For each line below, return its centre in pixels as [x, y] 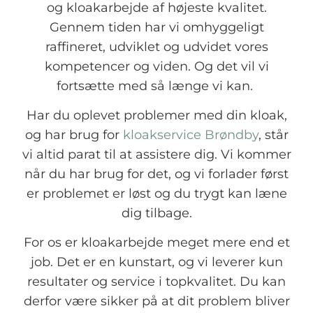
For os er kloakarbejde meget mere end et [156, 242]
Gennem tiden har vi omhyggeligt [156, 27]
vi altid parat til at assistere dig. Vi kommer [156, 154]
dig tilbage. [156, 212]
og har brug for [74, 134]
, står [273, 134]
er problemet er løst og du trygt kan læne [156, 193]
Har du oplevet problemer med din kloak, [156, 115]
